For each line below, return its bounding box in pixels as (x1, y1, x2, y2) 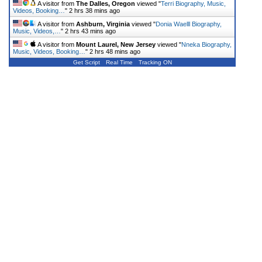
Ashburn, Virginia (76, 20, 130, 27)
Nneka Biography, (181, 40, 232, 48)
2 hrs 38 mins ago (69, 6, 120, 14)
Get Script (73, 58, 100, 65)
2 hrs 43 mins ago (65, 27, 116, 35)
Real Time (105, 58, 133, 65)
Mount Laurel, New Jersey (76, 40, 156, 48)
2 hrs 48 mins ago (89, 47, 140, 55)
